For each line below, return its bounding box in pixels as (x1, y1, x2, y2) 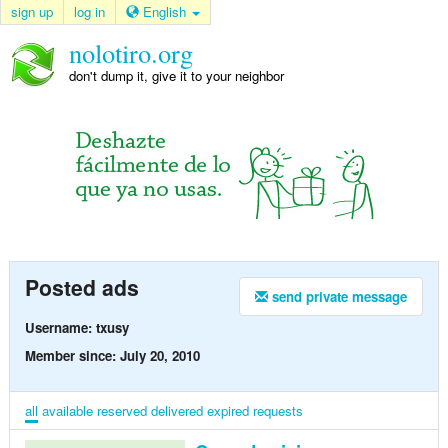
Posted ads (24, 272, 139, 304)
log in (74, 2, 105, 21)
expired (206, 400, 249, 420)
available (41, 400, 93, 420)
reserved (96, 400, 147, 420)
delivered (150, 400, 203, 420)
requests (252, 400, 303, 420)
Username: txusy (24, 317, 129, 337)
